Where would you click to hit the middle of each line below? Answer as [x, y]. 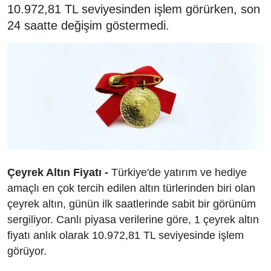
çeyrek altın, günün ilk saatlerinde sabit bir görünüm [132, 204]
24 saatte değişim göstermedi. [88, 26]
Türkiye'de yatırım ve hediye [178, 173]
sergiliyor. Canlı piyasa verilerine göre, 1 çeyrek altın [133, 220]
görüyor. [27, 251]
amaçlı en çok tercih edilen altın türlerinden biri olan [131, 188]
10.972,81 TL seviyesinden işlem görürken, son [134, 9]
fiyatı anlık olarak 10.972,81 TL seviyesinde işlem [126, 236]
